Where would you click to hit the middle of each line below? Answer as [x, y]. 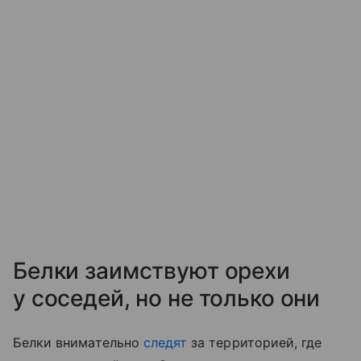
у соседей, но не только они [167, 299]
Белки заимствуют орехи [151, 271]
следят [165, 343]
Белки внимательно [78, 343]
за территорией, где [255, 343]
